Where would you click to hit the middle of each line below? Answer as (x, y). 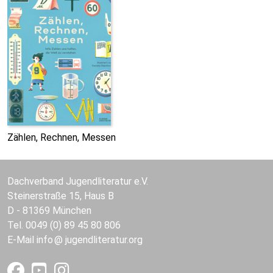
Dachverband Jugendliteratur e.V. (78, 181)
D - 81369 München (49, 211)
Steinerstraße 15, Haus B (61, 196)
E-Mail (22, 240)
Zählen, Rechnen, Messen (62, 137)
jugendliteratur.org (104, 240)
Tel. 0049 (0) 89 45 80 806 (64, 225)
